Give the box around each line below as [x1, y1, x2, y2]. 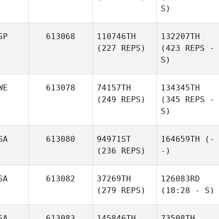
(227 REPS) [97, 44, 146, 53]
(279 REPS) [97, 186, 146, 195]
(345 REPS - [161, 95, 215, 104]
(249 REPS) [97, 95, 146, 104]
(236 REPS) [97, 146, 146, 155]
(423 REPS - [161, 44, 215, 53]
